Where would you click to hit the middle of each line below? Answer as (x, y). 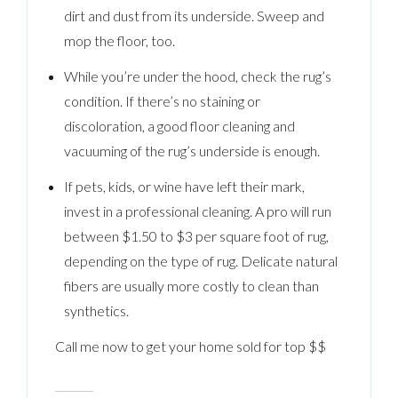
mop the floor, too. (119, 40)
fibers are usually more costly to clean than (191, 285)
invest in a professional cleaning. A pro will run (197, 211)
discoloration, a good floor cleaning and (179, 125)
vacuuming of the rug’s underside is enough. (191, 150)
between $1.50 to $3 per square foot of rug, (196, 235)
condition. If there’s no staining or (162, 100)
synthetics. (96, 310)
